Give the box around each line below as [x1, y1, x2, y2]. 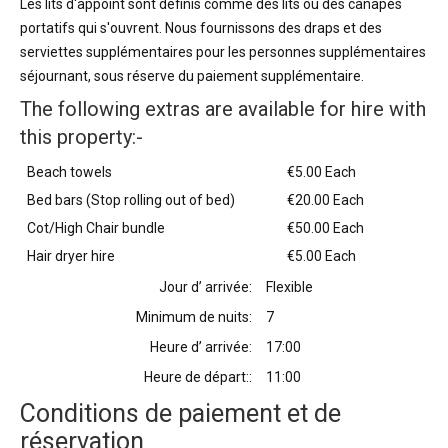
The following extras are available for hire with [20, 97, 426, 122]
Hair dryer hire [27, 248, 115, 265]
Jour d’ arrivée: [158, 279, 252, 296]
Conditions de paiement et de [20, 399, 341, 429]
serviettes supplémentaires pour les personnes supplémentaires [20, 44, 426, 61]
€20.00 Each [287, 192, 364, 209]
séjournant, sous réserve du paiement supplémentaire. [20, 68, 364, 85]
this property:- [20, 125, 143, 150]
